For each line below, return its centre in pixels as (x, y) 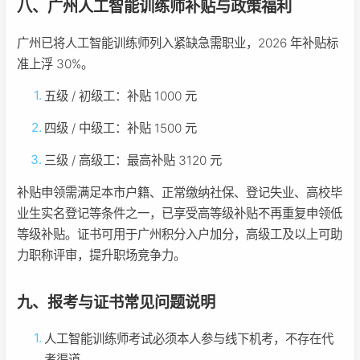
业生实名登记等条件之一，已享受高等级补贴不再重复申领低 (180, 214)
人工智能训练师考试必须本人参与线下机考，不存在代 (189, 339)
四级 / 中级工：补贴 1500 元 (121, 129)
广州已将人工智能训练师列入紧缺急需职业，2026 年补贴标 (178, 43)
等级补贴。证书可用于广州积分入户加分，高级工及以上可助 (180, 235)
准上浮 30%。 (55, 64)
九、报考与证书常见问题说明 (116, 303)
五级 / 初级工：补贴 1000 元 (121, 96)
